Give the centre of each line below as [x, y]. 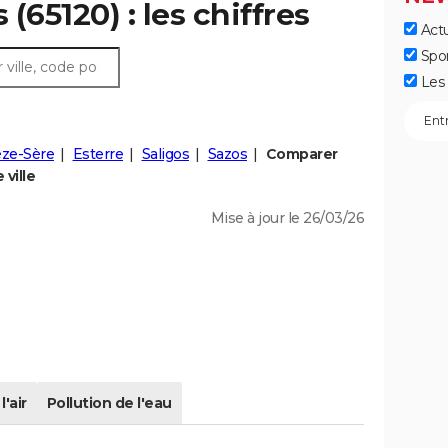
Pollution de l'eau [109, 403]
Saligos [165, 154]
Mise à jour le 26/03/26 [287, 218]
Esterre [97, 154]
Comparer [301, 154]
